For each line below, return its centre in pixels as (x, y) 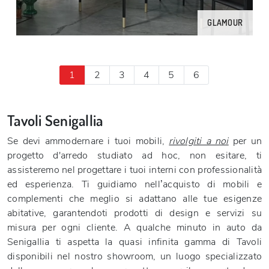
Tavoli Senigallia (55, 120)
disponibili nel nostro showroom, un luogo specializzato (134, 256)
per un (245, 141)
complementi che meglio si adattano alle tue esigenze (134, 199)
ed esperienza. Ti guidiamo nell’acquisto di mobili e (134, 184)
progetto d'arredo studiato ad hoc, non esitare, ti (134, 156)
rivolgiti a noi (199, 141)
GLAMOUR (225, 23)
